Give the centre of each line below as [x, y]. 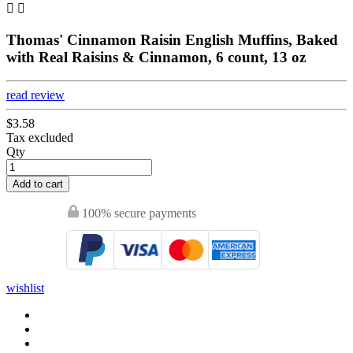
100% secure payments [137, 214]
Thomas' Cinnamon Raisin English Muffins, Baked [172, 39]
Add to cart [38, 184]
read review [35, 95]
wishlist [25, 288]
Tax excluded [40, 138]
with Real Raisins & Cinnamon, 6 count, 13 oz [156, 57]
